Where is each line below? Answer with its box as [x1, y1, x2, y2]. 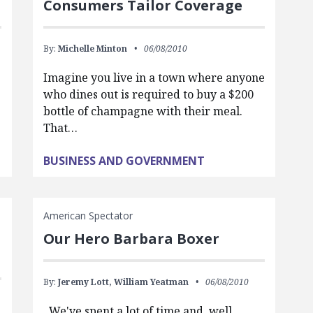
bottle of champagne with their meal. [43, 103, 242, 119]
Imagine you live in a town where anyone [43, 70, 265, 85]
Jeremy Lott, [57, 276, 112, 288]
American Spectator [43, 209, 133, 222]
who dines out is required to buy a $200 [43, 87, 254, 102]
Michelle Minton [57, 43, 127, 54]
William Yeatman [113, 276, 189, 288]
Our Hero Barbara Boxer [43, 229, 219, 248]
